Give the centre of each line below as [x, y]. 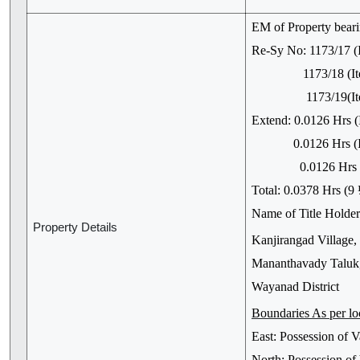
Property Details [75, 228]
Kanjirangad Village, [304, 240]
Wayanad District [295, 287]
